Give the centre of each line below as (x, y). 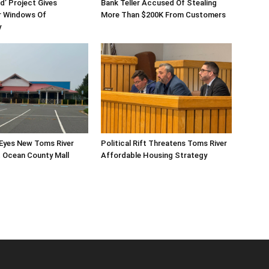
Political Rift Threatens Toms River (164, 143)
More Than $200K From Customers (163, 15)
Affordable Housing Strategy (154, 155)
